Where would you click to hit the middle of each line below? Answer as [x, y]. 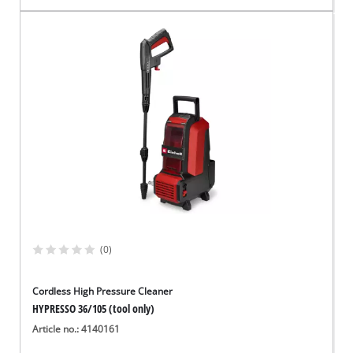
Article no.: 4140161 [76, 329]
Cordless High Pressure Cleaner [103, 292]
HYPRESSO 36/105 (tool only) [94, 309]
